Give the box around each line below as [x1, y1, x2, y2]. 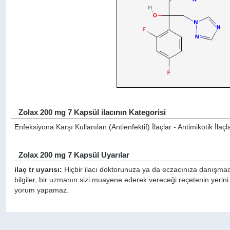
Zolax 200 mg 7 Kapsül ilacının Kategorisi [18, 107, 166, 117]
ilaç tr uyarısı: [14, 165, 63, 174]
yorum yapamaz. [14, 186, 69, 194]
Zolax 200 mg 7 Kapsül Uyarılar [18, 150, 130, 159]
